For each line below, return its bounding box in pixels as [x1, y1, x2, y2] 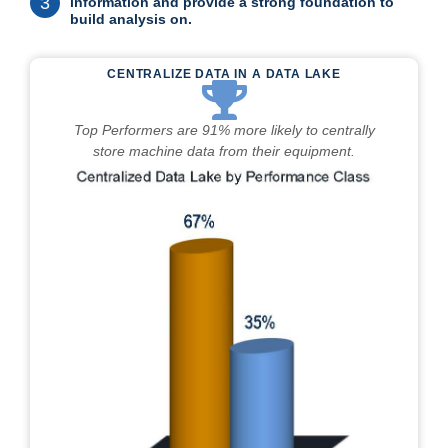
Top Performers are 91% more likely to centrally [73, 122, 375, 139]
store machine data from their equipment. [93, 143, 355, 160]
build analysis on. [70, 11, 192, 28]
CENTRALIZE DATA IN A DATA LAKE [107, 67, 341, 82]
